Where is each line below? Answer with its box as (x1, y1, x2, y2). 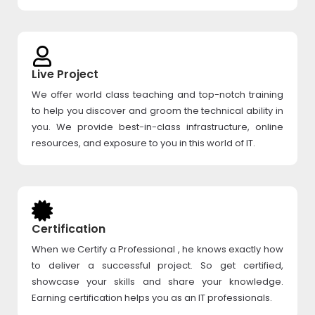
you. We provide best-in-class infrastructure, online (32, 120, 283, 134)
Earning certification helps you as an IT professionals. (32, 291, 272, 304)
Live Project (32, 66, 98, 82)
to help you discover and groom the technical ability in (32, 104, 283, 117)
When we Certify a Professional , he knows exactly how (32, 243, 283, 256)
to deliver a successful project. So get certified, (32, 259, 283, 272)
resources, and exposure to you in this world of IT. (32, 136, 255, 150)
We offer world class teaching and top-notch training (32, 88, 283, 101)
